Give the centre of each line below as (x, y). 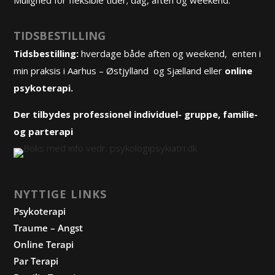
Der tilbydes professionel (73, 114)
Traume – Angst (48, 228)
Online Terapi (44, 245)
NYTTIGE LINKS (60, 194)
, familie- (238, 114)
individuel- (158, 114)
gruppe (201, 114)
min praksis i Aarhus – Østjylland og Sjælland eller (119, 71)
